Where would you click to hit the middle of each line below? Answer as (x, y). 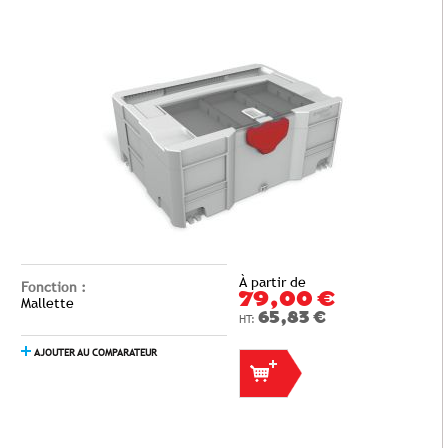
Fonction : (53, 287)
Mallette (47, 303)
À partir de (272, 282)
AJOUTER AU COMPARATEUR (95, 352)
